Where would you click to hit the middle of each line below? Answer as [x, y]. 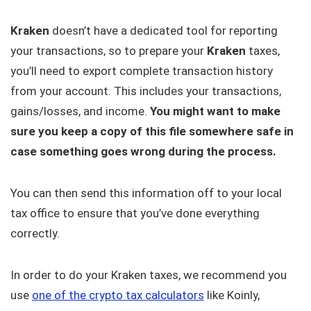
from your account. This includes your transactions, [146, 91]
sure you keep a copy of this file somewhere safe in [152, 132]
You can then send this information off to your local [146, 193]
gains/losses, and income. [80, 111]
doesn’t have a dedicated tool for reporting [163, 31]
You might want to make [215, 111]
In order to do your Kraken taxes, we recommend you [149, 275]
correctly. [35, 234]
